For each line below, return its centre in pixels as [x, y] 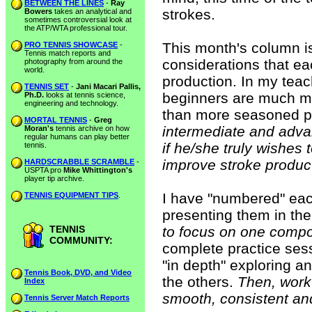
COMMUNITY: [81, 240]
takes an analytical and [92, 11]
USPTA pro [44, 170]
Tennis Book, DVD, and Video [78, 272]
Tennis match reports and [68, 53]
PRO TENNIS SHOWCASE [71, 45]
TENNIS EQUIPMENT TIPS [71, 195]
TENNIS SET [47, 86]
